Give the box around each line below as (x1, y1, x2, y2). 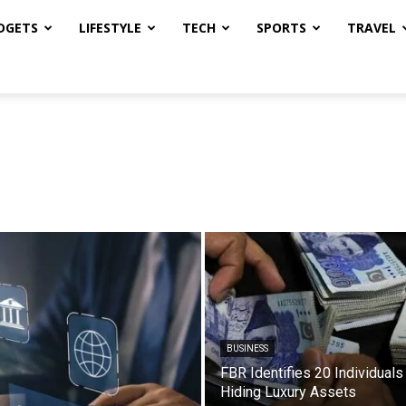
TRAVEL (347, 19, 396, 36)
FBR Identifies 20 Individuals (220, 364, 403, 382)
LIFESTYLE (79, 19, 141, 36)
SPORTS (256, 19, 306, 36)
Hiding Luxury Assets (220, 383, 356, 401)
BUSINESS (227, 343, 268, 353)
